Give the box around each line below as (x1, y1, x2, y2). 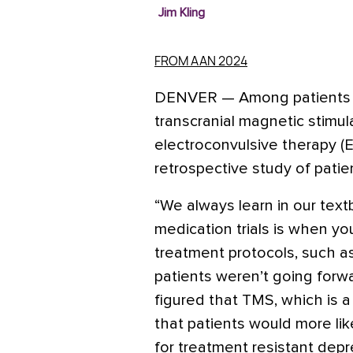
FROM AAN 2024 (154, 52, 247, 69)
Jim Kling (158, 6, 205, 19)
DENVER (154, 90, 221, 106)
